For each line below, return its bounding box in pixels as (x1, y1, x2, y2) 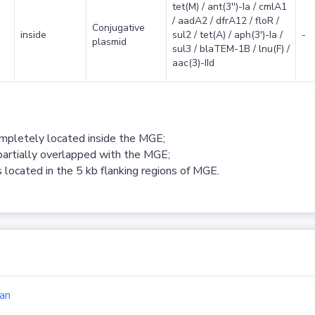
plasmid (91, 35, 127, 49)
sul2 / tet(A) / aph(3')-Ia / (172, 28, 283, 42)
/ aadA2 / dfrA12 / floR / (172, 14, 279, 28)
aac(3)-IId (172, 56, 214, 70)
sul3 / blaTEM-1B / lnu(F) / (172, 42, 290, 56)
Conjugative (91, 21, 145, 35)
